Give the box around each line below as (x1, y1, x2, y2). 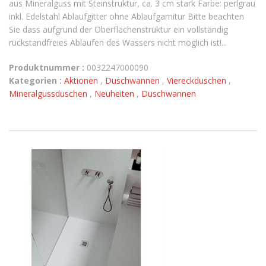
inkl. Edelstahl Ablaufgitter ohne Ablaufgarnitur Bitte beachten (9, 11, 244, 22)
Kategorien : (9, 75, 62, 86)
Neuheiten (94, 88, 137, 99)
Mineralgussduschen (9, 88, 90, 99)
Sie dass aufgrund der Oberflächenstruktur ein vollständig (9, 24, 228, 35)
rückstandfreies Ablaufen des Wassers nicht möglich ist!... (9, 37, 227, 48)
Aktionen (64, 75, 100, 86)
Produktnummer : (9, 62, 84, 73)
